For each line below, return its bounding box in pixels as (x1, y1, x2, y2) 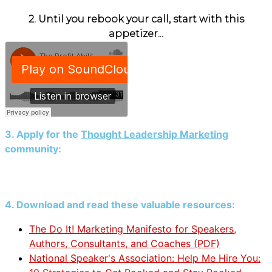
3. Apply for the (5, 128, 81, 140)
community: (5, 143, 61, 155)
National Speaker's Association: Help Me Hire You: (29, 252, 260, 264)
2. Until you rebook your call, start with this (28, 13, 244, 25)
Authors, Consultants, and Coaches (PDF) (29, 237, 220, 250)
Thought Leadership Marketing (81, 128, 228, 140)
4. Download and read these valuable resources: (5, 199, 235, 211)
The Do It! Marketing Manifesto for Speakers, (29, 223, 236, 235)
